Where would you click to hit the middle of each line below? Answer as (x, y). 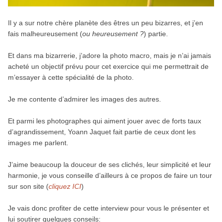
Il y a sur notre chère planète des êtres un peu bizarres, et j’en (105, 23)
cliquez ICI (65, 186)
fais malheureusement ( (45, 33)
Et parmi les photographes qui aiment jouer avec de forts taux (104, 121)
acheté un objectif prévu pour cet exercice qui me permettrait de (108, 66)
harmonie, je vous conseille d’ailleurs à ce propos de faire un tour (110, 175)
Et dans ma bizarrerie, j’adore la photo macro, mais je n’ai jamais (109, 55)
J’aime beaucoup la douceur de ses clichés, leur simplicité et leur (109, 164)
